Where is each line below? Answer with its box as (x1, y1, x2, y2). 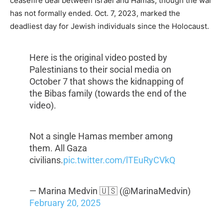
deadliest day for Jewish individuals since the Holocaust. (10, 21, 209, 31)
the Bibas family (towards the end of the (29, 88, 187, 99)
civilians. (29, 155, 63, 166)
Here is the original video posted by (29, 52, 167, 63)
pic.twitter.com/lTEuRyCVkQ (63, 155, 175, 166)
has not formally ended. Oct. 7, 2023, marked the (10, 8, 180, 18)
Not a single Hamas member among (29, 131, 173, 142)
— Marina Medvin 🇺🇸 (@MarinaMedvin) (29, 186, 191, 197)
